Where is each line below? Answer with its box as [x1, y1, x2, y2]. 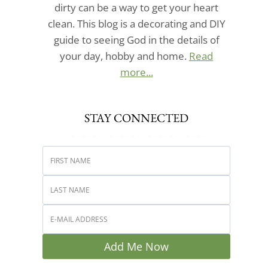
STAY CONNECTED [84, 109, 189, 126]
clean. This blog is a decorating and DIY [47, 16, 226, 31]
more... [120, 65, 153, 79]
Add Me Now [104, 239, 169, 254]
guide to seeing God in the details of [53, 32, 220, 47]
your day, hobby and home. [60, 48, 190, 63]
